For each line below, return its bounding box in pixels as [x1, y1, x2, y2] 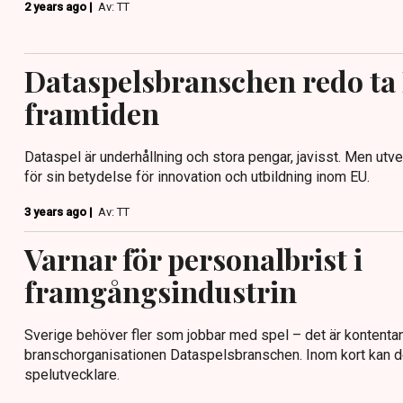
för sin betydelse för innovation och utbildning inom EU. [24, 168, 370, 186]
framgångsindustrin [24, 272, 297, 311]
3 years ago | [24, 205, 95, 219]
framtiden [24, 94, 159, 133]
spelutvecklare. [24, 366, 120, 384]
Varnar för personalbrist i [24, 239, 363, 279]
